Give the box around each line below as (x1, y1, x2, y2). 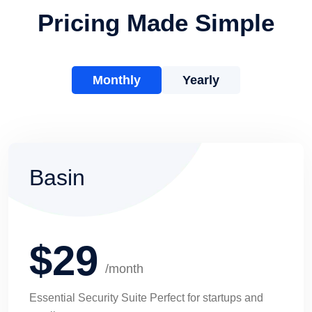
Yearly (182, 72, 219, 87)
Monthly (93, 72, 141, 87)
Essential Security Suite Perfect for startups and (29, 291, 263, 304)
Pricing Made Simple (38, 8, 274, 36)
